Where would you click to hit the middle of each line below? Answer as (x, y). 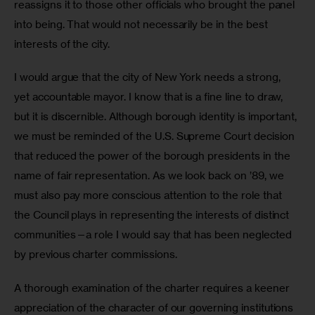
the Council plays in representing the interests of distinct (153, 215)
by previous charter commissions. (96, 255)
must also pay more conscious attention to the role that (149, 195)
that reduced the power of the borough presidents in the (154, 156)
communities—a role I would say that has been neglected (154, 235)
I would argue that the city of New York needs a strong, (149, 77)
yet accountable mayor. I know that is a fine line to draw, (150, 97)
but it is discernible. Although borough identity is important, (157, 117)
